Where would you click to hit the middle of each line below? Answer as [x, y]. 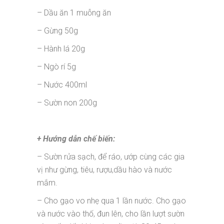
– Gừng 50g [57, 30]
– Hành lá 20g [61, 48]
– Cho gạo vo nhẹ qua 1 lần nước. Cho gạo [111, 200]
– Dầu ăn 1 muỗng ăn [74, 12]
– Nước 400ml [62, 84]
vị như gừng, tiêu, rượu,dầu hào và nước [104, 169]
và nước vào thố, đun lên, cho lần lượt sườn [111, 213]
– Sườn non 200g [67, 102]
